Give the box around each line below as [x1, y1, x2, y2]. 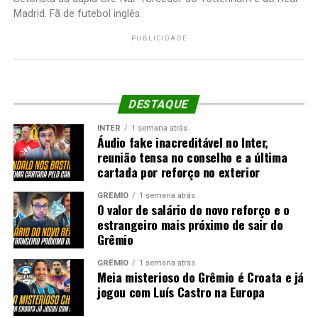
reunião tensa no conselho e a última [97, 148, 287, 167]
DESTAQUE [128, 97, 191, 111]
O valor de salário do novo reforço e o [97, 200, 290, 219]
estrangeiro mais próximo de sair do [97, 215, 283, 234]
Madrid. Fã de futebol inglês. [13, 8, 142, 21]
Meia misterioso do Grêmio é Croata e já [97, 268, 305, 287]
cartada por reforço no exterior [97, 163, 260, 182]
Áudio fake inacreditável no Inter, [97, 133, 268, 152]
